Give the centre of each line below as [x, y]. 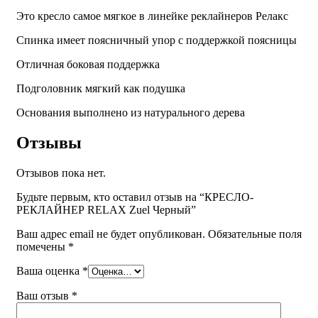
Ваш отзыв [44, 295]
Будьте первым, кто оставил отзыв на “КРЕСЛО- [135, 197]
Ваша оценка [49, 270]
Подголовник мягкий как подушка [101, 89]
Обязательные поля [255, 234]
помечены [42, 246]
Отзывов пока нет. [61, 172]
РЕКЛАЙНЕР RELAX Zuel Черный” [106, 209]
